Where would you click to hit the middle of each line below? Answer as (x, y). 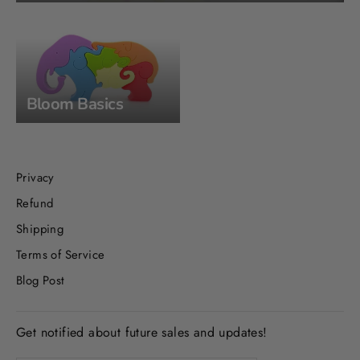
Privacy (35, 178)
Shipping (40, 229)
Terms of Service (61, 255)
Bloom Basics (75, 104)
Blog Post (41, 280)
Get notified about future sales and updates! (142, 332)
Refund (35, 203)
